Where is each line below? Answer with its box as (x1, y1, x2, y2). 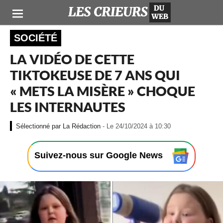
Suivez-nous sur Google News (34, 150, 166, 161)
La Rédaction (63, 122, 101, 130)
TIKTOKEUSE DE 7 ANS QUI (10, 67, 180, 83)
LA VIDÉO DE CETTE (10, 51, 134, 67)
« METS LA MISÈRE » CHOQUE (10, 83, 195, 99)
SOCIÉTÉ (14, 32, 57, 43)
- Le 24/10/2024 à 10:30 (103, 122, 171, 130)
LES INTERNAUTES (10, 99, 125, 115)
